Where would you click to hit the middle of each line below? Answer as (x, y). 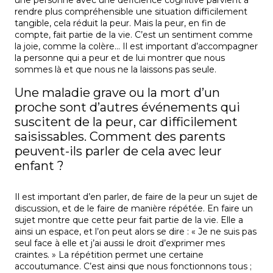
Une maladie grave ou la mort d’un (117, 93)
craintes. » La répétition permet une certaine (109, 255)
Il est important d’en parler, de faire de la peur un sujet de (136, 197)
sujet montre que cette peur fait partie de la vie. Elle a (129, 220)
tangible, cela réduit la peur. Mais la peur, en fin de (120, 23)
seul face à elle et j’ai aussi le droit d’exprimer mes (120, 243)
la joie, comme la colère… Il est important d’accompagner (136, 47)
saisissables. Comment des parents (120, 137)
